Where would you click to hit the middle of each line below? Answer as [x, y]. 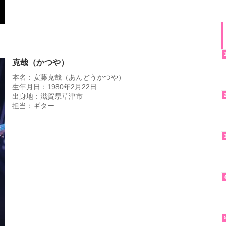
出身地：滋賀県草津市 [47, 96]
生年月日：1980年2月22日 [54, 87]
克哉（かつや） [40, 62]
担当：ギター [33, 106]
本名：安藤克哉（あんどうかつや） [69, 77]
